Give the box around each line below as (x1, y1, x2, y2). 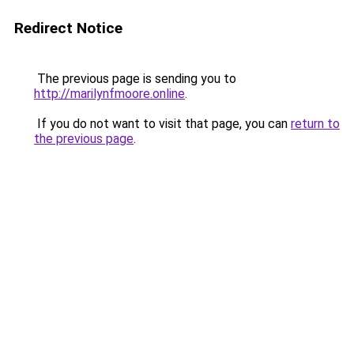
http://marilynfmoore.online (34, 86, 185, 101)
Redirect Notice (14, 19, 122, 37)
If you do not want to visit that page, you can (34, 116, 291, 131)
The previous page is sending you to (34, 71, 236, 86)
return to (291, 116, 340, 131)
